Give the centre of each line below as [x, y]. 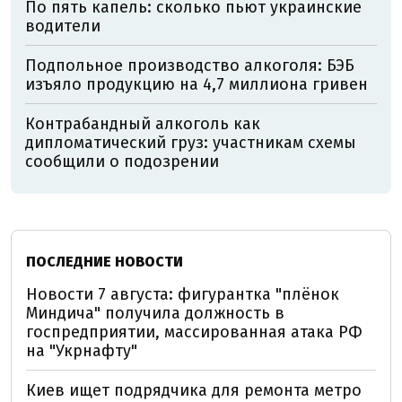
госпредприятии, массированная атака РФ [194, 332]
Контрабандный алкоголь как [143, 124]
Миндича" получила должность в [155, 314]
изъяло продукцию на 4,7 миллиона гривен [197, 85]
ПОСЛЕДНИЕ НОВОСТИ [105, 262]
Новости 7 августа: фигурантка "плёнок [183, 295]
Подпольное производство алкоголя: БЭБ [190, 66]
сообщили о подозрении [122, 162]
